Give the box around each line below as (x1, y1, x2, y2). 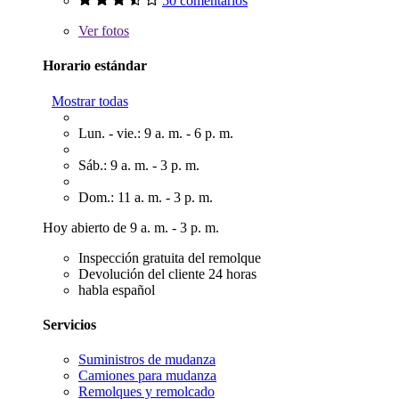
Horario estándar (43, 58, 147, 74)
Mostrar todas (52, 93, 128, 109)
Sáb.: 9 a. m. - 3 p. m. (78, 157, 199, 173)
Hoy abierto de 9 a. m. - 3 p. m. (43, 219, 219, 235)
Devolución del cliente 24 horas (78, 265, 256, 281)
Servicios (43, 316, 96, 332)
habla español (78, 281, 155, 297)
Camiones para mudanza (78, 368, 216, 384)
